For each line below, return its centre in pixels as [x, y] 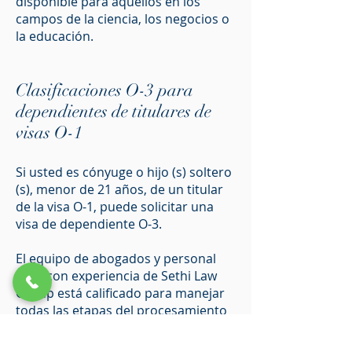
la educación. [55, 36]
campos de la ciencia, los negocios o [123, 19]
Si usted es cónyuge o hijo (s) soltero [124, 172]
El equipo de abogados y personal [116, 258]
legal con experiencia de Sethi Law [116, 276]
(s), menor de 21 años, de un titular [119, 189]
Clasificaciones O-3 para [104, 90]
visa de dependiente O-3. [89, 224]
